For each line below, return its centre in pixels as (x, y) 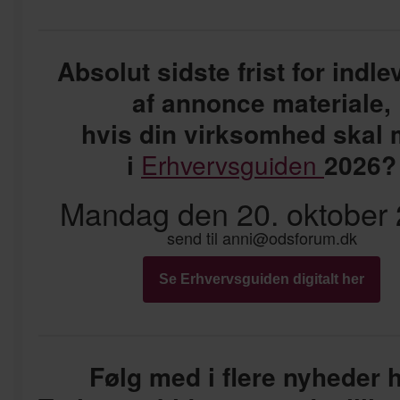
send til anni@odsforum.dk (262, 237)
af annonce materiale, (262, 102)
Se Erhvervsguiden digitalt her (262, 279)
